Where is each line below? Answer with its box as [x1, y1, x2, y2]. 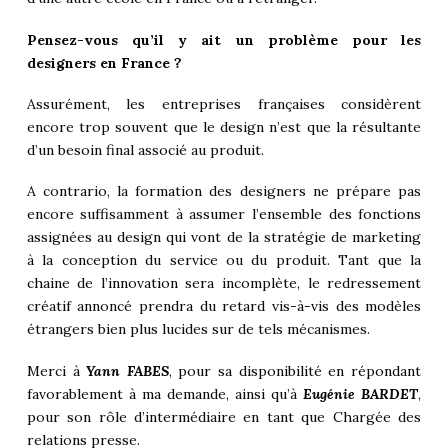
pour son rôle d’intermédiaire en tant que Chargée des [26, 407, 422, 426]
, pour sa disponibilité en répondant [168, 361, 422, 380]
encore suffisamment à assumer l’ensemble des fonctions [26, 205, 422, 224]
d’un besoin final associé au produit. [26, 141, 264, 160]
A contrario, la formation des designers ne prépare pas [26, 182, 422, 201]
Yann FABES [86, 361, 169, 380]
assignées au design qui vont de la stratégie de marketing [26, 228, 422, 247]
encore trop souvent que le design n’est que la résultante [26, 118, 422, 137]
